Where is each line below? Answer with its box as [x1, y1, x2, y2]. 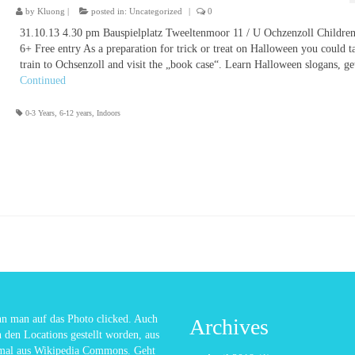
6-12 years [59, 108, 92, 117]
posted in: [88, 6, 129, 16]
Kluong [36, 6, 65, 16]
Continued [19, 74, 66, 86]
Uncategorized [128, 6, 182, 16]
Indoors [96, 108, 120, 117]
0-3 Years [25, 108, 55, 117]
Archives [189, 314, 269, 339]
